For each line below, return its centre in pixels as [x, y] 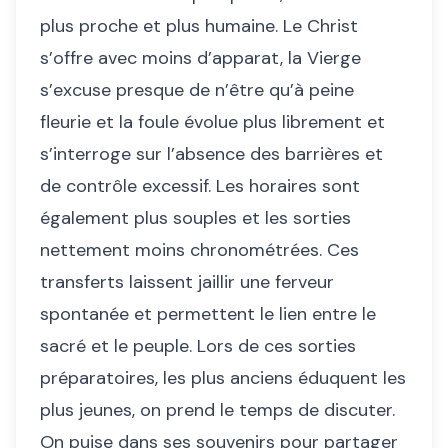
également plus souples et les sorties [195, 218]
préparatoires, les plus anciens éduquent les [223, 378]
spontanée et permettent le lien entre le [208, 314]
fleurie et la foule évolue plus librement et [212, 122]
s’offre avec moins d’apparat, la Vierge [200, 58]
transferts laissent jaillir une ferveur [187, 282]
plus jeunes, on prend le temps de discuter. [217, 410]
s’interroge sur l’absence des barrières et [211, 154]
